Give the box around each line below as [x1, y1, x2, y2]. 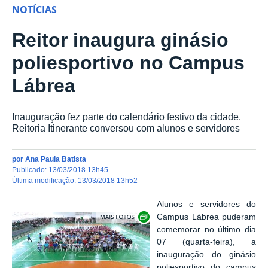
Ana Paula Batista [25, 154, 86, 163]
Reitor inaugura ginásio [12, 29, 229, 51]
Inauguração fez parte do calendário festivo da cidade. [12, 111, 241, 123]
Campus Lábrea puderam [157, 212, 256, 222]
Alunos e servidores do [157, 200, 256, 209]
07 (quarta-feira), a [157, 237, 256, 247]
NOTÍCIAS [12, 3, 57, 17]
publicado [17, 165, 45, 173]
